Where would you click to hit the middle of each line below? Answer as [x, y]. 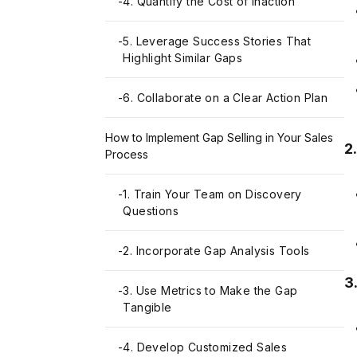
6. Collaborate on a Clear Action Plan [226, 98]
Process [127, 155]
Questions [151, 211]
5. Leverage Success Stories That [217, 41]
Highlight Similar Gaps [183, 58]
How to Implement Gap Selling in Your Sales [219, 138]
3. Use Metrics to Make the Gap [210, 291]
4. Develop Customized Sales [205, 347]
